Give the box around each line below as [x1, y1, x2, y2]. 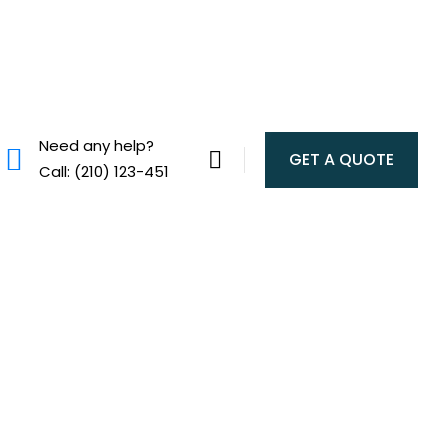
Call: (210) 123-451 [39, 160, 169, 182]
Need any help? [39, 134, 154, 156]
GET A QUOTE [289, 148, 394, 171]
